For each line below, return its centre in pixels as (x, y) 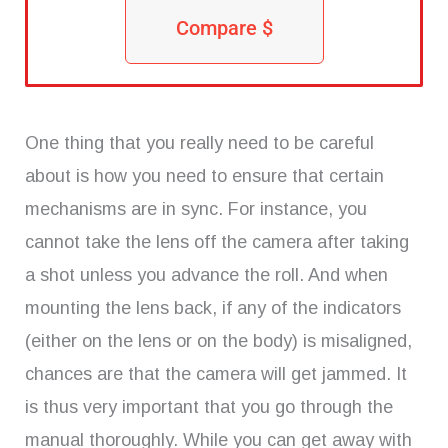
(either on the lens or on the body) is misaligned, (218, 340)
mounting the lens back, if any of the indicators (213, 307)
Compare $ (224, 27)
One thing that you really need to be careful (199, 142)
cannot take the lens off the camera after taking (217, 241)
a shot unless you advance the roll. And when (206, 274)
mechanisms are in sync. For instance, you (196, 208)
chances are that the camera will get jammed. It (216, 373)
